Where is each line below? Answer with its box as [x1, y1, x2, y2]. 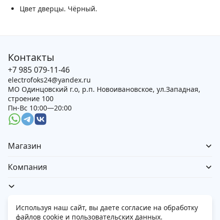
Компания [8, 161, 47, 172]
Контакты [8, 51, 55, 64]
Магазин [8, 140, 41, 151]
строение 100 [8, 94, 54, 104]
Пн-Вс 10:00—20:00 [8, 103, 72, 113]
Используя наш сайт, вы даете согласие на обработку [16, 203, 198, 212]
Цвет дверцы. [20, 4, 66, 14]
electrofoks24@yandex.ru [8, 75, 91, 85]
